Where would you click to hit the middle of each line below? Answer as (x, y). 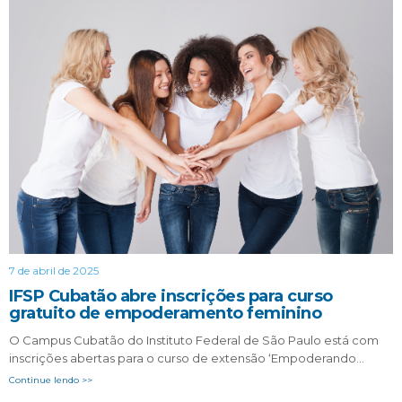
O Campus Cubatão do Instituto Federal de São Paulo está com (194, 341)
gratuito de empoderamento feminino (165, 314)
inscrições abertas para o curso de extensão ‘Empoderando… (187, 358)
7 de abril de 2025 (54, 271)
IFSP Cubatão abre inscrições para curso (171, 297)
